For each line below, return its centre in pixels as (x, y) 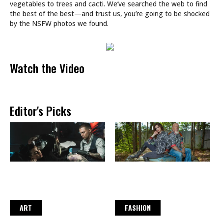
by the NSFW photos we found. (59, 24)
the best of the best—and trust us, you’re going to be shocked (110, 14)
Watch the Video (47, 68)
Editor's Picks (41, 111)
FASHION (138, 208)
